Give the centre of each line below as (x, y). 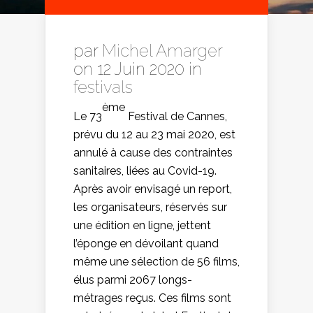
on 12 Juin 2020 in (138, 68)
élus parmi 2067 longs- (133, 279)
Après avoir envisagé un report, (153, 189)
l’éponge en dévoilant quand (146, 243)
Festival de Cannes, (176, 116)
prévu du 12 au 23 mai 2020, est (154, 134)
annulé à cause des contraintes (153, 152)
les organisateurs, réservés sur (150, 207)
